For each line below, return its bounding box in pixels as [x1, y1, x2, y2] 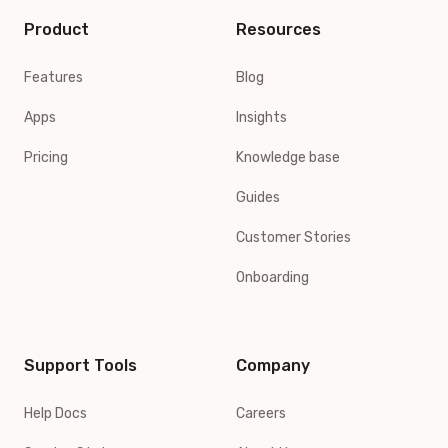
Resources [236, 19, 321, 39]
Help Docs [24, 404, 87, 422]
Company [236, 355, 310, 375]
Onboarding [236, 268, 309, 286]
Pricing [24, 148, 68, 166]
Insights [236, 108, 287, 126]
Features [24, 68, 83, 86]
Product [24, 19, 89, 39]
